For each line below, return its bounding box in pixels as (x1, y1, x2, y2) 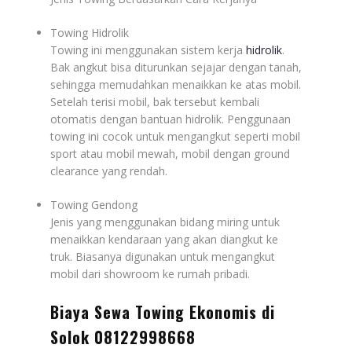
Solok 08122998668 (50, 324, 196, 349)
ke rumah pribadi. (163, 266, 250, 281)
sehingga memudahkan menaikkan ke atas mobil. (50, 76, 301, 92)
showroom (104, 266, 163, 281)
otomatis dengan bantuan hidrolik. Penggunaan (50, 111, 291, 126)
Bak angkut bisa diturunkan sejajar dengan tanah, (50, 59, 302, 75)
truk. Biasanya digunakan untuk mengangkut (50, 248, 275, 264)
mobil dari (50, 266, 104, 281)
